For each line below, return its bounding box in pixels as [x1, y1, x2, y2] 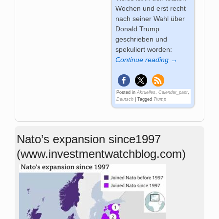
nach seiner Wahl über [115, 14, 185, 22]
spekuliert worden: [115, 45, 172, 53]
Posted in [116, 89, 135, 95]
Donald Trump [115, 24, 159, 33]
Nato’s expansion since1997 [17, 132, 161, 146]
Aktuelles [136, 89, 155, 95]
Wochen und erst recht [115, 4, 186, 12]
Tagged [137, 96, 152, 102]
